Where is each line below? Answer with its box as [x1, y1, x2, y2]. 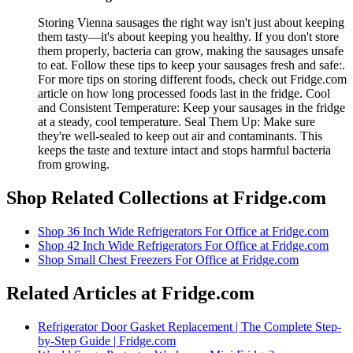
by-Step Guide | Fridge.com [38, 333, 176, 347]
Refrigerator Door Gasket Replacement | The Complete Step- [38, 319, 341, 333]
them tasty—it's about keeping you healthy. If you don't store [38, 30, 339, 44]
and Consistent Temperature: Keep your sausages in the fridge [38, 101, 345, 115]
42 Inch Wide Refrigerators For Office [67, 239, 257, 253]
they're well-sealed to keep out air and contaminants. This [38, 129, 322, 143]
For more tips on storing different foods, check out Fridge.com [38, 72, 347, 87]
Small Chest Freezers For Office [67, 253, 227, 267]
